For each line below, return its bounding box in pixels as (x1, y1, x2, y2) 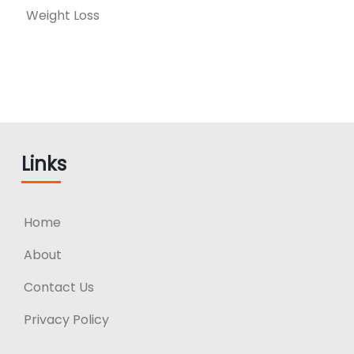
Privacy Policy (24, 310, 109, 329)
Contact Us (24, 277, 94, 296)
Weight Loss (26, 6, 100, 24)
